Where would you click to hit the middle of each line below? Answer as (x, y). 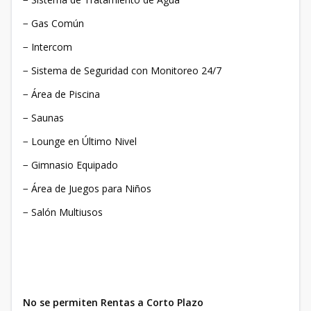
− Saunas (43, 118)
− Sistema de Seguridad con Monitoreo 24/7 (122, 71)
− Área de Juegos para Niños (87, 189)
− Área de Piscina (61, 94)
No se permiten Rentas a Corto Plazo (113, 303)
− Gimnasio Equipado (70, 165)
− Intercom (48, 47)
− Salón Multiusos (63, 212)
